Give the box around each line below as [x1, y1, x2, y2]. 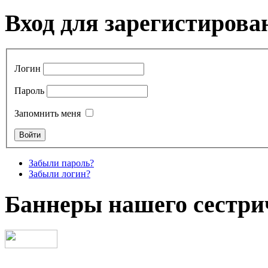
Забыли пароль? [29, 157, 94, 168]
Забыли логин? [29, 168, 90, 179]
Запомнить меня [14, 108, 81, 118]
